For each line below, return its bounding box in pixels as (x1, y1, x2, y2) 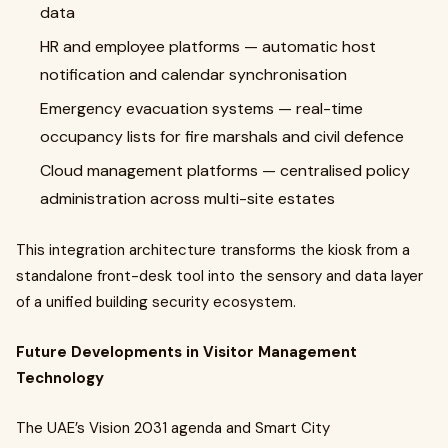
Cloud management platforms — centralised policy (40, 160, 410, 181)
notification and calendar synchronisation (40, 64, 347, 85)
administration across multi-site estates (40, 188, 335, 209)
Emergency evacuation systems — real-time (40, 98, 363, 119)
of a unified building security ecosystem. (16, 292, 296, 312)
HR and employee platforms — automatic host (40, 36, 376, 57)
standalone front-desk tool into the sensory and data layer (16, 266, 423, 286)
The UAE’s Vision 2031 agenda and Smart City (16, 418, 330, 438)
